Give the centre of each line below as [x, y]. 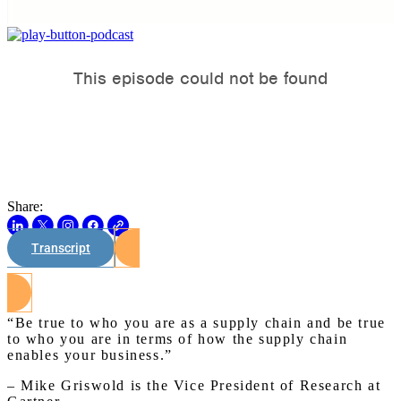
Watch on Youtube [200, 262]
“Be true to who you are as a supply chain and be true [196, 323]
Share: [25, 206]
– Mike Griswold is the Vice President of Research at [194, 385]
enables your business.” [90, 355]
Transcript [61, 248]
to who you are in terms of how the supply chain [178, 339]
